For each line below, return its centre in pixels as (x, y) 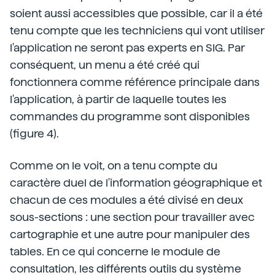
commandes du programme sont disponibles (130, 116)
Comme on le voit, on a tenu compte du (114, 165)
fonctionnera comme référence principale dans (135, 82)
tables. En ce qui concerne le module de (115, 251)
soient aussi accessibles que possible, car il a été (136, 13)
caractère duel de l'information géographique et (136, 183)
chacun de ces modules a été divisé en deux (126, 200)
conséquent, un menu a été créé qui (105, 65)
